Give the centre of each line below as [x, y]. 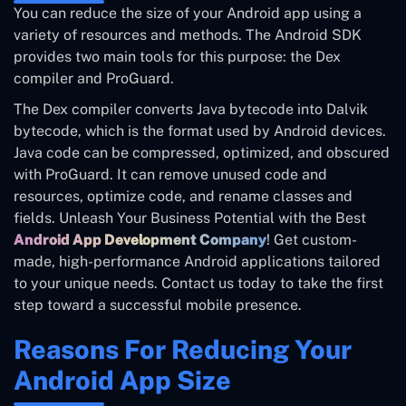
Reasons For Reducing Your [183, 350]
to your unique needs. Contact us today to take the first [198, 284]
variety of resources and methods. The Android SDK [188, 35]
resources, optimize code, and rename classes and [183, 197]
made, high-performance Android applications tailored [197, 262]
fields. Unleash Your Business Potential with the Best [190, 218]
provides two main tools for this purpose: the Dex [177, 57]
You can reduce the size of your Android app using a [188, 14]
